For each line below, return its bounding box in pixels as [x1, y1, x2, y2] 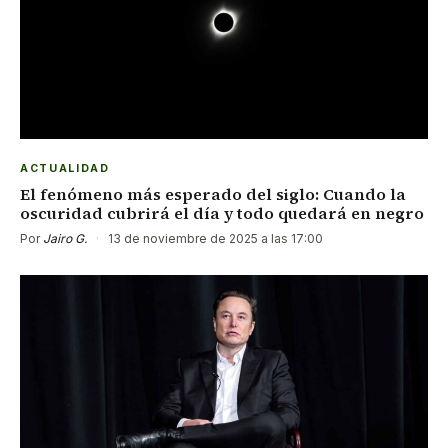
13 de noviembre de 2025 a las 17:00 [105, 230, 323, 246]
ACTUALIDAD [20, 161, 110, 175]
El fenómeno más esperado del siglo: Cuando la [20, 182, 406, 205]
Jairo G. [43, 230, 87, 246]
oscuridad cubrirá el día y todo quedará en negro [20, 201, 424, 224]
